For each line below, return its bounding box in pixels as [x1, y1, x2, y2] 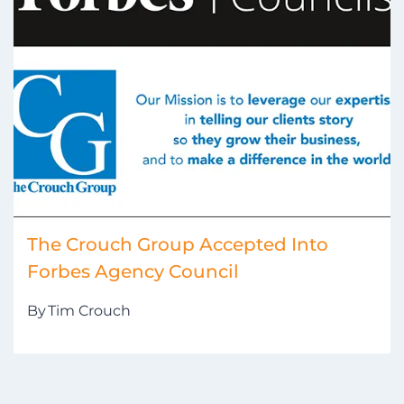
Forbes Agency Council [27, 260, 239, 282]
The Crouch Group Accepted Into [27, 233, 328, 255]
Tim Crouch [48, 301, 131, 319]
